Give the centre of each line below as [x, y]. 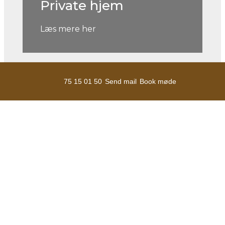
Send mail [121, 81]
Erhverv [66, 187]
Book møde [158, 81]
